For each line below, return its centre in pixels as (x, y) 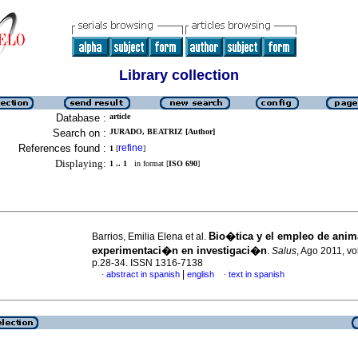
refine (131, 148)
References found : (62, 148)
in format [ (148, 163)
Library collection (179, 75)
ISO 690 (183, 163)
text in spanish (257, 274)
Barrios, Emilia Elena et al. (150, 237)
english (201, 274)
